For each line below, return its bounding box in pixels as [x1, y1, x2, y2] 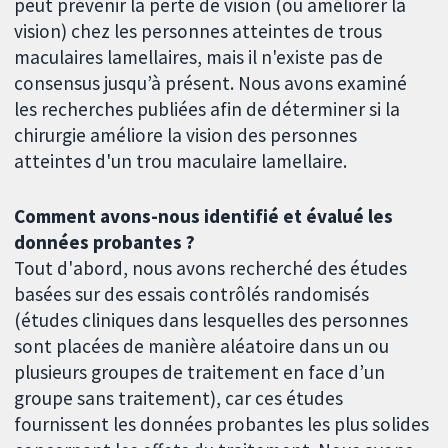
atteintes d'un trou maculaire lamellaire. [14, 149, 348, 174]
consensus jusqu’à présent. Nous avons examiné [14, 71, 408, 96]
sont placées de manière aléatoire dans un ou [14, 333, 390, 358]
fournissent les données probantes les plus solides [14, 411, 430, 436]
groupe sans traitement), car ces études [14, 385, 344, 410]
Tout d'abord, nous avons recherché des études [14, 255, 408, 280]
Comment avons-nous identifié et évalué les [14, 203, 394, 228]
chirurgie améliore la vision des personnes [14, 123, 358, 148]
